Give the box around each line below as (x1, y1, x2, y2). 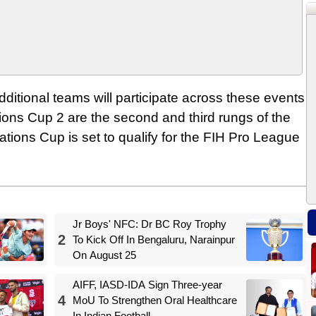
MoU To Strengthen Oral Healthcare (72, 293, 237, 306)
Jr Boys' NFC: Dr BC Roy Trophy (72, 217, 226, 230)
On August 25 (72, 248, 136, 261)
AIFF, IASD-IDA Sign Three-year (72, 278, 222, 291)
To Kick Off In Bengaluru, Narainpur (72, 233, 235, 245)
